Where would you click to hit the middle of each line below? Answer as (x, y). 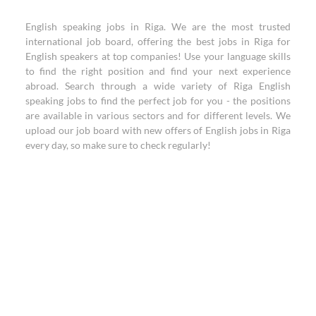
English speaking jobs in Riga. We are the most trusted (158, 26)
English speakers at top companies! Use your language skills (158, 56)
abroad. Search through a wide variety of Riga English (158, 86)
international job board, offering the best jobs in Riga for (158, 41)
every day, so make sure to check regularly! (118, 145)
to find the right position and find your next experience (158, 71)
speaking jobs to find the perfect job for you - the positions (158, 101)
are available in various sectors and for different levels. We (158, 115)
